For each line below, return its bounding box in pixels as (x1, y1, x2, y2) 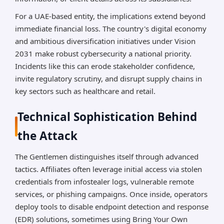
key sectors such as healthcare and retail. (15, 86, 155, 96)
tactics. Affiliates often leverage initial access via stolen (15, 164, 202, 174)
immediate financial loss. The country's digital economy (15, 23, 206, 34)
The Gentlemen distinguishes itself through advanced (15, 151, 198, 162)
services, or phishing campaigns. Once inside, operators (15, 189, 207, 199)
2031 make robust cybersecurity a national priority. (15, 48, 191, 59)
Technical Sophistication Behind (17, 109, 197, 125)
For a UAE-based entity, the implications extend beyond (15, 11, 205, 21)
